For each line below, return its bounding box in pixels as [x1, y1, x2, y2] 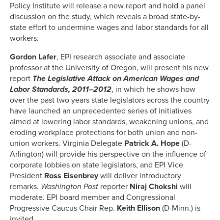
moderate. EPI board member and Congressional [10, 192, 175, 202]
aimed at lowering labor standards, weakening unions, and [10, 116, 209, 127]
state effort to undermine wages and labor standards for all [10, 22, 209, 32]
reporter [98, 181, 130, 192]
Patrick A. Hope [122, 138, 180, 148]
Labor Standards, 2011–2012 [10, 84, 111, 94]
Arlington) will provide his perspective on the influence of [10, 149, 206, 159]
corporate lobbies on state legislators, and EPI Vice [10, 160, 183, 170]
